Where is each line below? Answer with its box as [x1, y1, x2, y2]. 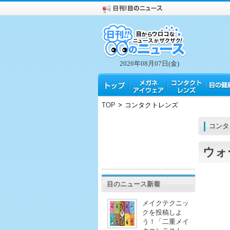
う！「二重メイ [142, 218, 189, 225]
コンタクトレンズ [124, 101, 178, 109]
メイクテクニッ [142, 199, 189, 207]
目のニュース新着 [106, 180, 160, 188]
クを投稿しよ [142, 208, 182, 216]
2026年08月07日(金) [119, 60, 179, 67]
